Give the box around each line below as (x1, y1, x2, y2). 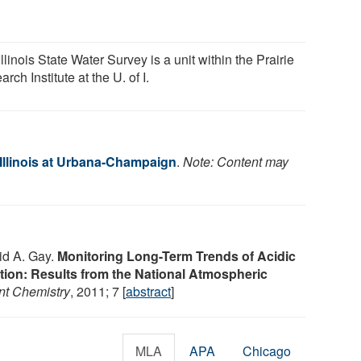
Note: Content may (183, 151, 288, 171)
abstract (126, 281, 171, 301)
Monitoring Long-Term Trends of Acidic (57, 246, 296, 265)
